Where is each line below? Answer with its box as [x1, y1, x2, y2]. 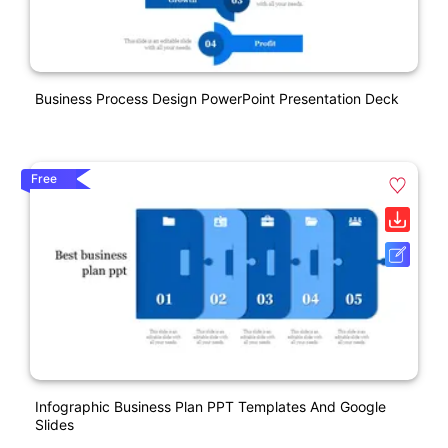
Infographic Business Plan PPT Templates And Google [35, 398, 386, 416]
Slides [35, 416, 74, 434]
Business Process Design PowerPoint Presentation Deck [35, 90, 399, 108]
